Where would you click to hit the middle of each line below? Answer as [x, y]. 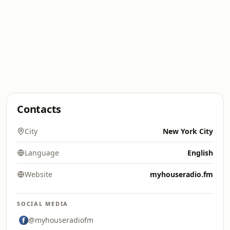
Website [39, 174]
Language [42, 153]
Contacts [39, 109]
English [200, 153]
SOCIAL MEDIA [43, 204]
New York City [188, 131]
